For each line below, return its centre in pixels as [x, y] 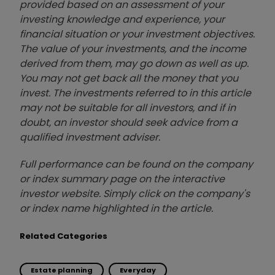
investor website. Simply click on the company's [135, 193]
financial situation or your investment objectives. [137, 34]
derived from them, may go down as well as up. [134, 63]
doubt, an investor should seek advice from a [129, 122]
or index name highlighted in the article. [116, 208]
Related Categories [64, 236]
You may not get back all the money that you [129, 78]
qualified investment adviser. [90, 137]
